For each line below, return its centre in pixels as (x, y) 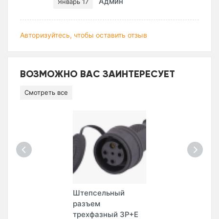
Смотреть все (46, 93)
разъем (87, 204)
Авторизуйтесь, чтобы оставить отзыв (84, 35)
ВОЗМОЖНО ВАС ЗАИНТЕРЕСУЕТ (98, 74)
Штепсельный (99, 193)
